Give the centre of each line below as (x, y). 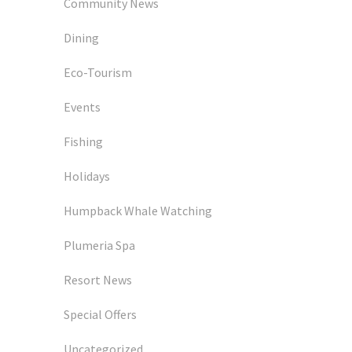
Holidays (87, 176)
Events (82, 107)
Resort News (98, 280)
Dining (81, 38)
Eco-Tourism (98, 73)
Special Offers (100, 315)
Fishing (83, 142)
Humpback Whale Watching (138, 211)
